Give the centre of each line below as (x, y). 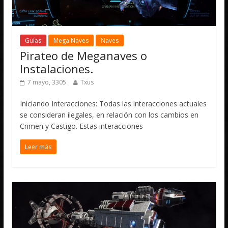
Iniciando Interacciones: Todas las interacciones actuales (113, 103)
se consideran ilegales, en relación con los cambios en (109, 115)
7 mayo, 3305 (47, 82)
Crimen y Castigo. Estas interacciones (82, 126)
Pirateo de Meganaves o (84, 55)
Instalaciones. (57, 68)
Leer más (38, 147)
